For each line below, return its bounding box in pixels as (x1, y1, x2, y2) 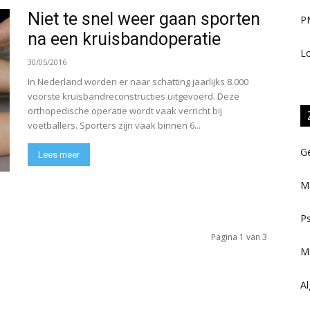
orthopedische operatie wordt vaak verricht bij (28, 104, 222, 117)
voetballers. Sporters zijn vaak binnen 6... (28, 119, 201, 131)
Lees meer (38, 149, 80, 160)
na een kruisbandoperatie (28, 29, 221, 49)
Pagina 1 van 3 (211, 231, 267, 243)
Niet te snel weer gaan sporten (28, 9, 260, 29)
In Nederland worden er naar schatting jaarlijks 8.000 (28, 75, 248, 88)
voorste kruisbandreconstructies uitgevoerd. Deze (28, 90, 239, 102)
